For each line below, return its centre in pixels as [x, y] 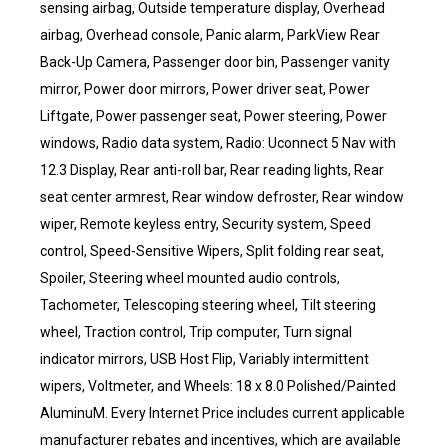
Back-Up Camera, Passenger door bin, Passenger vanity [215, 62]
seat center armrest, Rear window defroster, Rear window [222, 197]
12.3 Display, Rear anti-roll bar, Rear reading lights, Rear [212, 170]
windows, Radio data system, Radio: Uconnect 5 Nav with [218, 143]
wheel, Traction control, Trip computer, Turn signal [196, 332]
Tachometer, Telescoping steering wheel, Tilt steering [208, 305]
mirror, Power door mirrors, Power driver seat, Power [205, 89]
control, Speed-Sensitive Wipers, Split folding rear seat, [212, 251]
